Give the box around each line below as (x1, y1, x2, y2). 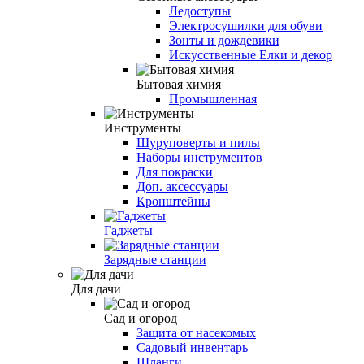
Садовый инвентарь (136, 340, 248, 354)
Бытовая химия (136, 76, 221, 91)
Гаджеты (104, 223, 153, 237)
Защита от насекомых (136, 325, 256, 340)
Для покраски (136, 164, 213, 179)
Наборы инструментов (136, 149, 262, 164)
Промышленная (169, 91, 257, 106)
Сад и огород (104, 310, 177, 325)
